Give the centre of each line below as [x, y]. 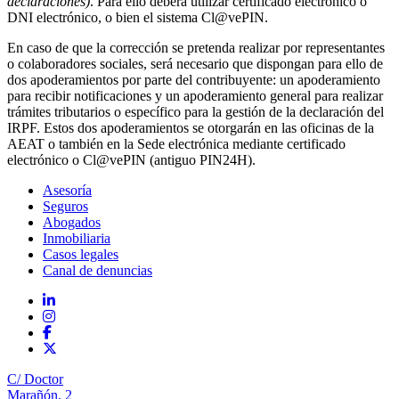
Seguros [65, 206]
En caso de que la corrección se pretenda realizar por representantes [196, 47]
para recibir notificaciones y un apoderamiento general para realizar [195, 95]
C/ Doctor [35, 379]
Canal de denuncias [98, 270]
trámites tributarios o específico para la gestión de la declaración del [195, 111]
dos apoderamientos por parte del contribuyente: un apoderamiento [194, 79]
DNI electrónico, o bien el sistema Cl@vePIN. [138, 17]
